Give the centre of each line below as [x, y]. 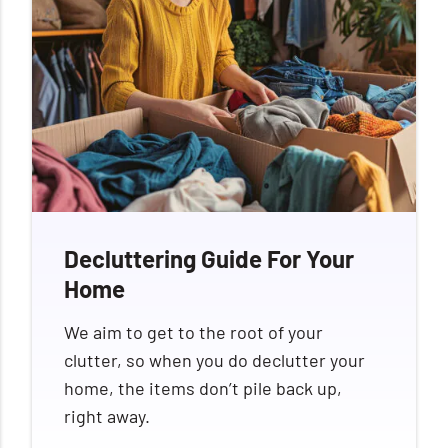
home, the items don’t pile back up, [203, 387]
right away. [107, 415]
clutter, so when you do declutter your [214, 359]
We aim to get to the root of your [193, 331]
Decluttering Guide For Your [209, 258]
